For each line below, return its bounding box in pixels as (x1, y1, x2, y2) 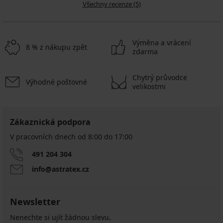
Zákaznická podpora (10, 116, 91, 127)
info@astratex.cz (32, 164, 89, 174)
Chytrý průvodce (132, 72, 187, 82)
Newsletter (10, 195, 60, 208)
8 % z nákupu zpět (26, 42, 87, 52)
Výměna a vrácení (132, 37, 191, 47)
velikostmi (132, 81, 166, 91)
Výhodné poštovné (26, 77, 87, 87)
